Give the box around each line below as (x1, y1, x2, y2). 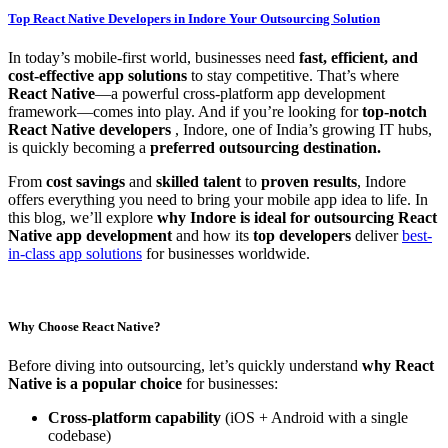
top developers (249, 226, 351, 244)
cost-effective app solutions (8, 66, 191, 84)
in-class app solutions (8, 244, 142, 262)
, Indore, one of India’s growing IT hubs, (175, 120, 432, 138)
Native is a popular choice (8, 375, 186, 393)
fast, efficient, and (299, 48, 418, 66)
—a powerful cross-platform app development (95, 84, 385, 102)
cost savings (46, 172, 125, 190)
